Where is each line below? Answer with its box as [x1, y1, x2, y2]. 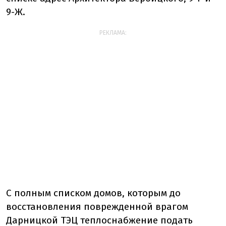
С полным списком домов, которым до [6, 187, 181, 199]
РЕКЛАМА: [99, 29, 127, 37]
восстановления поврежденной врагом [6, 201, 188, 213]
